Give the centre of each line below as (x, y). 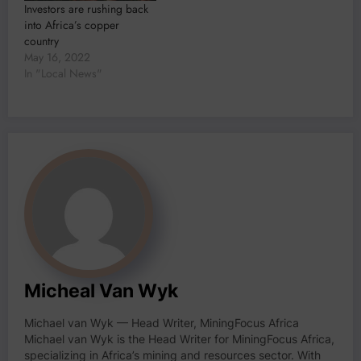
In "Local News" (63, 74)
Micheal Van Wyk (101, 291)
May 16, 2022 (57, 58)
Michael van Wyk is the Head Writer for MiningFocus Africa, (179, 340)
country (41, 41)
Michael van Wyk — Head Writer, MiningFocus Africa (162, 324)
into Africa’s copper (72, 25)
